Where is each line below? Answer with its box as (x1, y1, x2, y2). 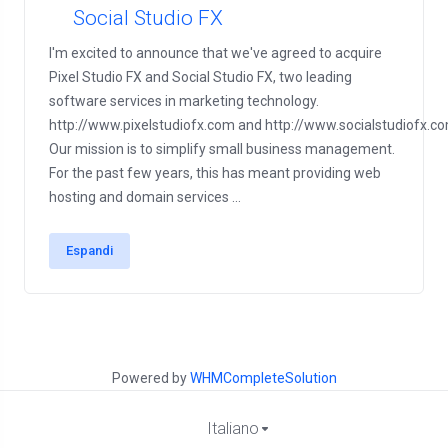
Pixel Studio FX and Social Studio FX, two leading (49, 69, 352, 85)
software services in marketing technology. (49, 93, 319, 109)
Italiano (207, 419, 259, 438)
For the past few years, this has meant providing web (49, 165, 381, 181)
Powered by (111, 370, 190, 386)
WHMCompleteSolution (189, 370, 337, 386)
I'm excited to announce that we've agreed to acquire (49, 45, 382, 61)
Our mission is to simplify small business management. (49, 141, 395, 157)
